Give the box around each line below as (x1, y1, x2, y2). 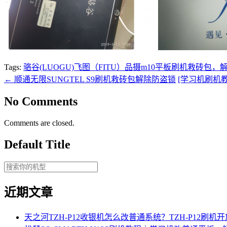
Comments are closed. (4, 119, 74, 128)
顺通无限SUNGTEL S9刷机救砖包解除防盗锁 (12, 75, 176, 84)
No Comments (4, 95, 78, 108)
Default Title (4, 137, 70, 151)
